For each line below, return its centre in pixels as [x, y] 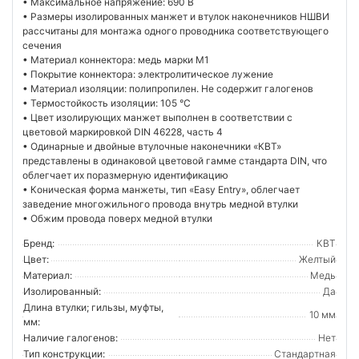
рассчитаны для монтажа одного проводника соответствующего [175, 31]
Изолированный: [62, 292]
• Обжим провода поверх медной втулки [117, 219]
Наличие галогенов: [71, 338]
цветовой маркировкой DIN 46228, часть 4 [123, 132]
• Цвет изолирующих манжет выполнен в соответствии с [157, 118]
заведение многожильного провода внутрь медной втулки [160, 204]
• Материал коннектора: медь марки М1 [116, 60]
